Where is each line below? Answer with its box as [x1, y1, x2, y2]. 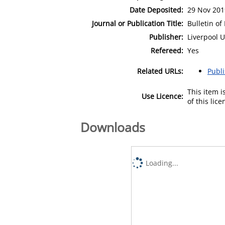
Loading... [146, 158, 179, 168]
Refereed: [151, 45, 183, 55]
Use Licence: [142, 91, 183, 101]
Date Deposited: [130, 5, 183, 15]
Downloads [80, 118, 145, 136]
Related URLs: [137, 66, 183, 76]
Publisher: [149, 32, 183, 42]
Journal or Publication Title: [92, 18, 183, 28]
